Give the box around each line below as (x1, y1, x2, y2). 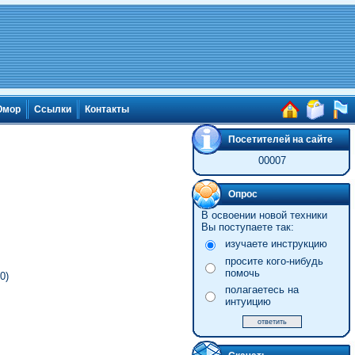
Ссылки (34, 104, 71, 116)
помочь (224, 267, 260, 279)
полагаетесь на (224, 284, 299, 296)
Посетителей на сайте (228, 134, 333, 145)
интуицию (224, 296, 271, 307)
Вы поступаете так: (200, 221, 294, 233)
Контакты (85, 104, 129, 116)
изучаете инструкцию (224, 238, 327, 250)
